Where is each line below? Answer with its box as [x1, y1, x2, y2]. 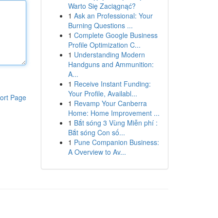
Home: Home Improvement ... [68, 108, 160, 118]
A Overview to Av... [68, 147, 126, 157]
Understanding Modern [73, 50, 145, 59]
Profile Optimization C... [68, 40, 141, 50]
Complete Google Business [73, 30, 158, 40]
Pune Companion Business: [73, 137, 159, 147]
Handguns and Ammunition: [68, 59, 154, 69]
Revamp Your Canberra [73, 98, 147, 108]
